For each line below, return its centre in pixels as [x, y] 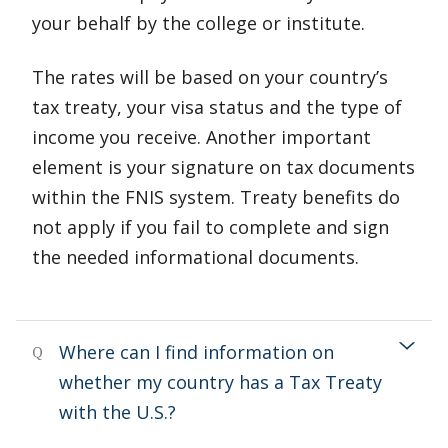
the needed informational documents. [195, 257]
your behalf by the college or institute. [198, 23]
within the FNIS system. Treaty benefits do [216, 197]
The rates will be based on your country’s [210, 77]
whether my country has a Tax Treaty [220, 382]
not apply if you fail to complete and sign [210, 227]
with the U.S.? [117, 412]
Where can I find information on [196, 352]
